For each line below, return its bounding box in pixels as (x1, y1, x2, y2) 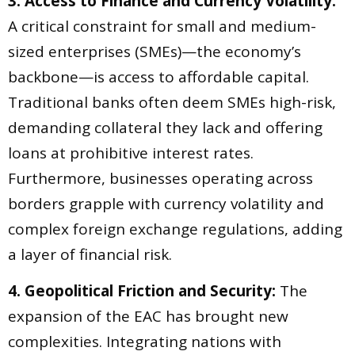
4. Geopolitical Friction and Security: (8, 280, 276, 301)
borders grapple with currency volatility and (8, 193, 324, 214)
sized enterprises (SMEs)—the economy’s (8, 40, 301, 62)
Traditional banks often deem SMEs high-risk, (8, 91, 336, 113)
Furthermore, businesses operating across (8, 167, 313, 189)
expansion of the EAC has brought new (8, 305, 288, 326)
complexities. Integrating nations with (8, 330, 281, 352)
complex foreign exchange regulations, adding (8, 218, 342, 239)
